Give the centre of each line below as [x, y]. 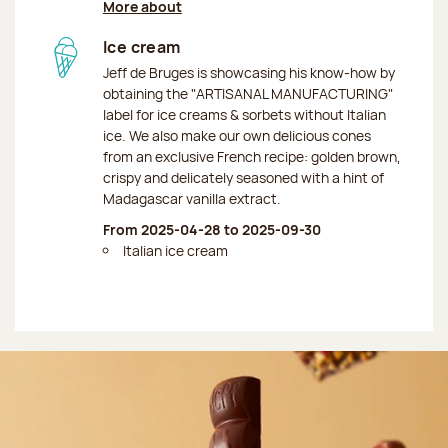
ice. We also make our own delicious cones [236, 135]
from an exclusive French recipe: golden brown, [251, 156]
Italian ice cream [175, 250]
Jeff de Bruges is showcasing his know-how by [248, 72]
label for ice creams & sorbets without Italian [244, 114]
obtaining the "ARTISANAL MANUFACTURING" [247, 93]
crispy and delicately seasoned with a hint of [243, 177]
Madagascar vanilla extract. [191, 198]
